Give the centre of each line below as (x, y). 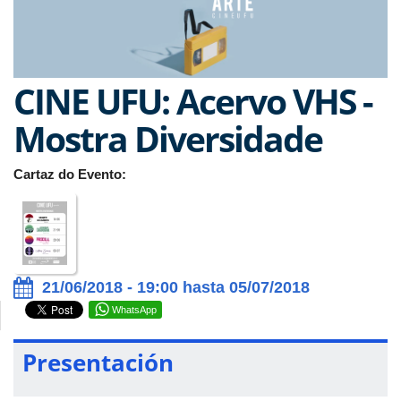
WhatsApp (134, 310)
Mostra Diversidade (168, 138)
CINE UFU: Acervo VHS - (193, 100)
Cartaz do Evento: (72, 174)
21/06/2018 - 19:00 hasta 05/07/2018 (176, 288)
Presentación (98, 363)
